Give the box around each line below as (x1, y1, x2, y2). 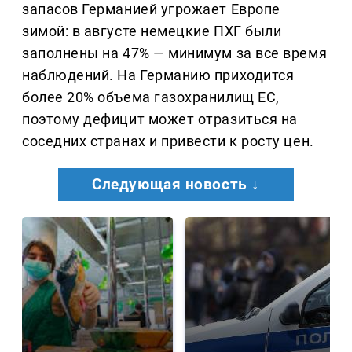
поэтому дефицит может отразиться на (22, 110, 298, 127)
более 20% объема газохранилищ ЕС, (22, 88, 280, 105)
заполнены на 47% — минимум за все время (22, 44, 328, 61)
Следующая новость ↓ (92, 175, 260, 193)
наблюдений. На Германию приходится (22, 66, 295, 83)
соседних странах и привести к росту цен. (22, 132, 314, 149)
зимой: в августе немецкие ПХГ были (22, 22, 282, 39)
